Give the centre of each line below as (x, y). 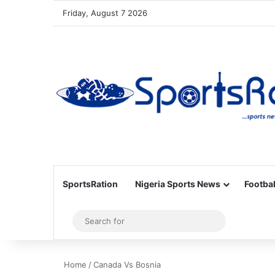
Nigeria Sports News (178, 184)
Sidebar (86, 221)
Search (234, 221)
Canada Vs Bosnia (127, 265)
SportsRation (90, 184)
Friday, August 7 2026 (105, 13)
